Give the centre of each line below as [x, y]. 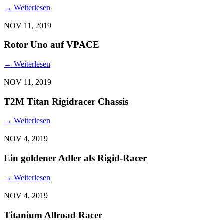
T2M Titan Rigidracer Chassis [66, 101]
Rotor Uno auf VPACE [52, 45]
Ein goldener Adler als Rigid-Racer [75, 158]
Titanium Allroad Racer [53, 215]
